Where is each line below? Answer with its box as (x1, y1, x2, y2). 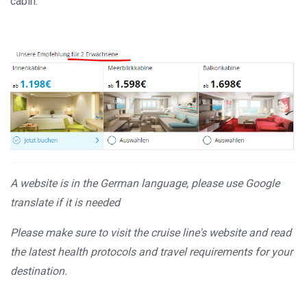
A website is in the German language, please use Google (10, 176, 280, 190)
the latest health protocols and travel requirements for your (10, 245, 293, 258)
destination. (10, 264, 67, 278)
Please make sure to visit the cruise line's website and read (10, 225, 291, 239)
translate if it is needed (10, 195, 120, 209)
